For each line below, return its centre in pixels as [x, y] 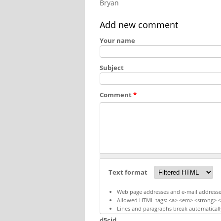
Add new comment [139, 24]
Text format [129, 172]
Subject [112, 67]
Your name [117, 40]
